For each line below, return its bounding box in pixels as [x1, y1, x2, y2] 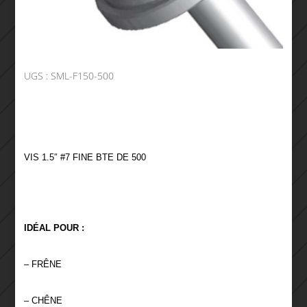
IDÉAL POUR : [23, 223, 84, 234]
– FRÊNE [23, 259, 62, 270]
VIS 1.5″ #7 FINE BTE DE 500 [23, 152, 146, 163]
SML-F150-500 [50, 69, 114, 83]
